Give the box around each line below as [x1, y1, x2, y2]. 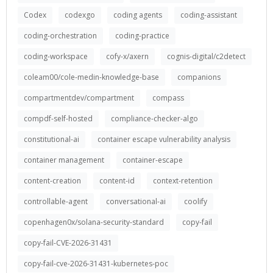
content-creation [24, 175, 81, 186]
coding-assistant [180, 10, 237, 20]
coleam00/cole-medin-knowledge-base [24, 72, 159, 82]
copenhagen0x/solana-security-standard [24, 217, 164, 227]
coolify [184, 196, 207, 207]
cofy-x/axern [106, 51, 149, 62]
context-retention [153, 175, 213, 186]
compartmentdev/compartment [24, 93, 134, 103]
